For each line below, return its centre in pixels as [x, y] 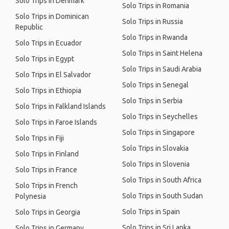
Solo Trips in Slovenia [156, 164]
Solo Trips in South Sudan [163, 196]
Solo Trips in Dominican [52, 16]
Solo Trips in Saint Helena [162, 53]
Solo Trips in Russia [153, 21]
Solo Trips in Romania [156, 6]
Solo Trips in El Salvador [53, 75]
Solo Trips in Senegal [155, 85]
